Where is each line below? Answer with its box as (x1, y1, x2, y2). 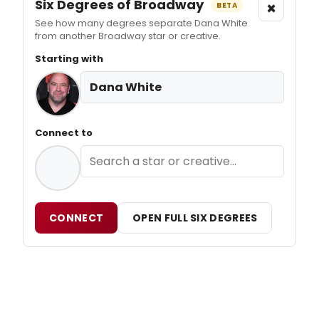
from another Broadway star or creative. (35, 28, 221, 43)
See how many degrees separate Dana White (35, 16, 248, 30)
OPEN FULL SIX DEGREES (132, 210, 258, 225)
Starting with (35, 51, 103, 66)
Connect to (35, 125, 93, 140)
